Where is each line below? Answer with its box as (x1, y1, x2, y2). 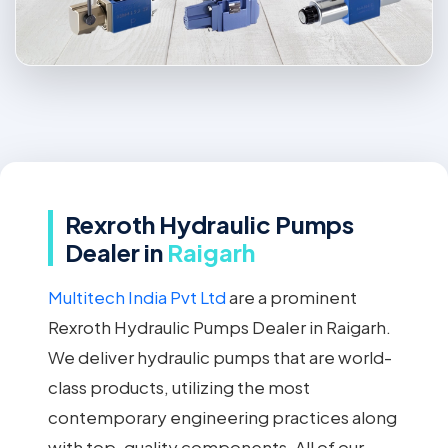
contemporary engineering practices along (48, 406, 397, 429)
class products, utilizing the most (48, 376, 310, 399)
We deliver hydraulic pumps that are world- (48, 346, 392, 369)
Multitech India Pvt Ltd (48, 286, 226, 309)
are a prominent (226, 286, 357, 309)
